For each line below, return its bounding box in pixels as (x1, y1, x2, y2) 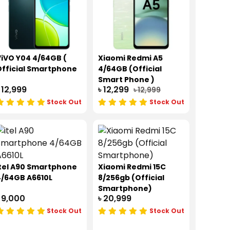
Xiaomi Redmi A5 (98, 53, 163, 64)
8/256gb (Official (98, 172, 165, 183)
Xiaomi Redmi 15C (98, 162, 166, 172)
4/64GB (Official (98, 64, 162, 74)
